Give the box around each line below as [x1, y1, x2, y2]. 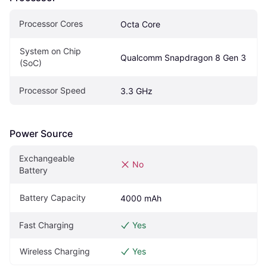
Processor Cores [19, 18, 83, 29]
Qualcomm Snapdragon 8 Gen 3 [120, 52, 246, 63]
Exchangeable [19, 153, 74, 164]
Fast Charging [19, 220, 74, 231]
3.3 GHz [120, 86, 153, 97]
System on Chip [20, 46, 81, 57]
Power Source [10, 128, 73, 140]
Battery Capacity [20, 193, 86, 203]
